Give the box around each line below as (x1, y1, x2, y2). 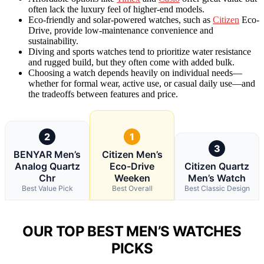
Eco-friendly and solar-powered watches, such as (28, 14, 213, 25)
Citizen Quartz (184, 160, 249, 172)
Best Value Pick (21, 183, 73, 193)
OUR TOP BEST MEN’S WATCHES (22, 222, 242, 240)
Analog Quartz (14, 160, 80, 172)
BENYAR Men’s (14, 148, 81, 160)
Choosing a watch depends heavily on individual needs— (28, 67, 242, 78)
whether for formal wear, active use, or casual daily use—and (28, 78, 255, 88)
